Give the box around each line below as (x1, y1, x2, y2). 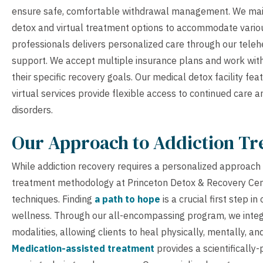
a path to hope (95, 193, 160, 205)
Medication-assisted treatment (12, 242, 154, 254)
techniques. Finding (12, 193, 95, 205)
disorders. (12, 103, 53, 116)
